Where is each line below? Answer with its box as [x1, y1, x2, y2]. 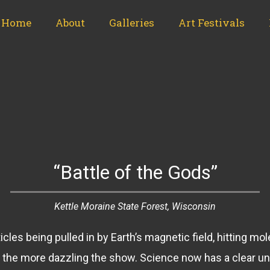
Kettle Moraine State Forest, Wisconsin [54, 201, 216, 212]
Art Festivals [178, 16, 245, 30]
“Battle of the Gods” [52, 161, 218, 184]
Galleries [109, 16, 154, 30]
